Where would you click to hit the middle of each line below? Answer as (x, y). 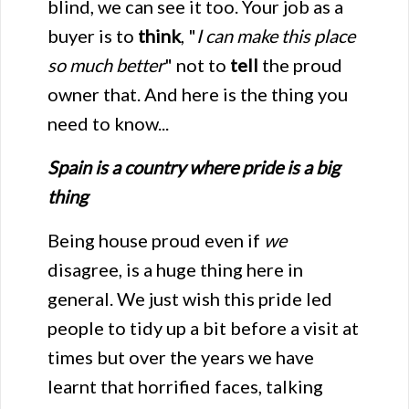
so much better (106, 65)
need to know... (108, 123)
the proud (300, 65)
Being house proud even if (156, 240)
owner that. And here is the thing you (198, 94)
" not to (197, 65)
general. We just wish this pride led (190, 299)
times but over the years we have (181, 357)
